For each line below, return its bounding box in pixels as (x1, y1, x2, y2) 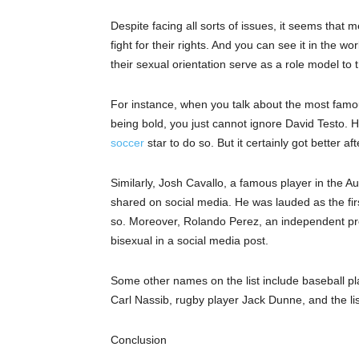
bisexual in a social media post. (111, 234, 268, 248)
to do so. (167, 136, 217, 150)
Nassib (135, 293, 169, 307)
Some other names (111, 274, 211, 288)
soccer (111, 136, 144, 150)
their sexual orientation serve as (111, 58, 276, 71)
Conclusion (111, 333, 167, 347)
